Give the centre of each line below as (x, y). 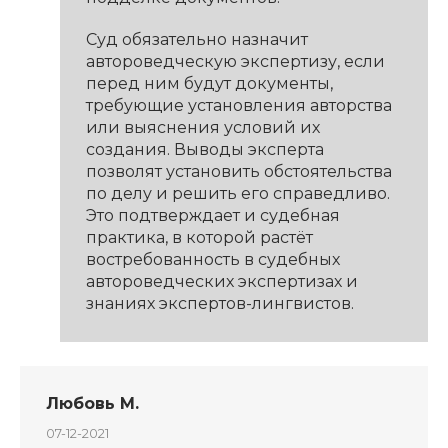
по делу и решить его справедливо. (237, 194)
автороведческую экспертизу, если (235, 62)
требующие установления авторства (238, 106)
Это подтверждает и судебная (212, 216)
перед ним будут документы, (209, 84)
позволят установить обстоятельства (238, 172)
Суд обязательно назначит (196, 40)
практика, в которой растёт (199, 238)
